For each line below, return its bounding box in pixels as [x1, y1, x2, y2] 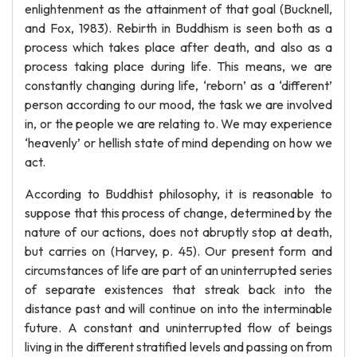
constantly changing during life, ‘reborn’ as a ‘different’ [25, 77, 332, 93]
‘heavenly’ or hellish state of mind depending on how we [25, 135, 332, 151]
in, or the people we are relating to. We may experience [25, 116, 332, 131]
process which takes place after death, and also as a [25, 39, 332, 55]
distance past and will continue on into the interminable [25, 300, 332, 316]
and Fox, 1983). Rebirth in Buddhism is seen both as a [25, 20, 332, 36]
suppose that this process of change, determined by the [25, 205, 332, 221]
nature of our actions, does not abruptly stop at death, [25, 224, 332, 240]
